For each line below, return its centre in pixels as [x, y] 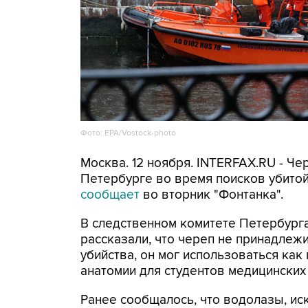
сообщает [110, 195]
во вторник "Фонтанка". [211, 195]
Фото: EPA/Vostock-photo [128, 133]
